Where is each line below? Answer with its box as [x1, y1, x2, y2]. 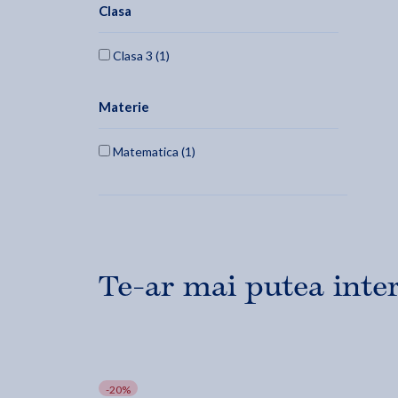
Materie [99, 99, 149, 115]
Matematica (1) [110, 144, 195, 160]
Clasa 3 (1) [110, 48, 170, 64]
